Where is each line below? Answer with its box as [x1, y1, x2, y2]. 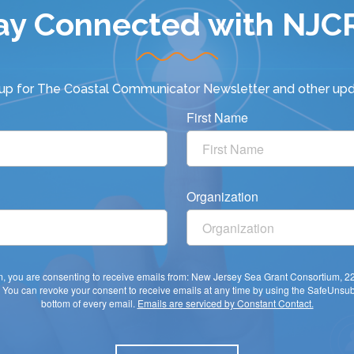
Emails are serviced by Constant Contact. [137, 296, 314, 311]
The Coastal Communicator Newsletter [37, 81, 273, 97]
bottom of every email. [40, 296, 137, 311]
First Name [186, 108, 248, 127]
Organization [186, 187, 258, 206]
